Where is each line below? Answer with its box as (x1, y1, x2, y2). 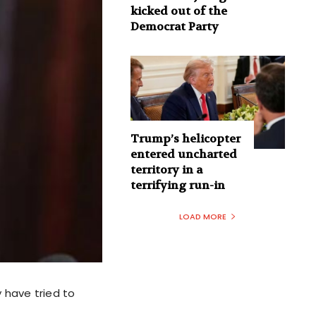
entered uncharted (130, 146, 237, 162)
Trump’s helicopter (130, 130, 241, 146)
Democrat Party (130, 19, 219, 35)
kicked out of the (130, 4, 227, 19)
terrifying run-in (130, 177, 225, 193)
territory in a (130, 162, 202, 177)
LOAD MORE (178, 210, 226, 222)
